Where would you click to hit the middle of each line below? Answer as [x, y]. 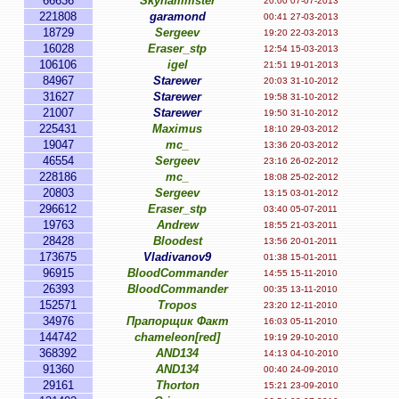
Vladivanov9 [177, 257]
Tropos [177, 305]
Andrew [177, 225]
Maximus [177, 129]
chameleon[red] [177, 337]
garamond [177, 16]
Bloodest [177, 241]
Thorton [177, 385]
